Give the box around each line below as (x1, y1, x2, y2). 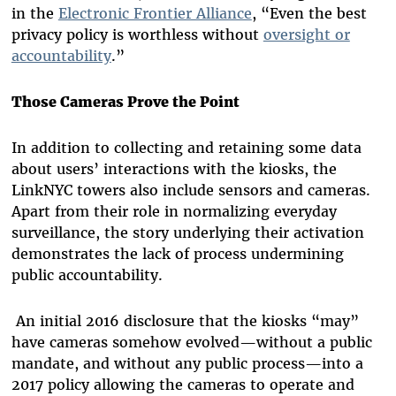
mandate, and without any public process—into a (11, 354, 363, 373)
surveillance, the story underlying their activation (11, 224, 364, 242)
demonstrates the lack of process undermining (11, 245, 344, 263)
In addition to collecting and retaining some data (11, 139, 362, 157)
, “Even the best (251, 4, 367, 23)
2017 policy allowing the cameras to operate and (11, 376, 354, 394)
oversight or (263, 26, 350, 44)
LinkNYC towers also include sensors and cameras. (11, 181, 370, 200)
